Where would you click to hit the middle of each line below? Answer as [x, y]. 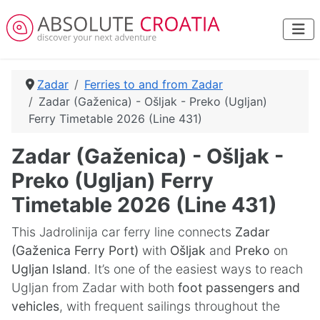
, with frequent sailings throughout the [170, 306]
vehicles [35, 306]
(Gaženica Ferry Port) [75, 250]
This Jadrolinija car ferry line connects [123, 232]
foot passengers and [239, 287]
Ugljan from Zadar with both [95, 287]
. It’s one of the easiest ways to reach [195, 269]
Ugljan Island [49, 269]
